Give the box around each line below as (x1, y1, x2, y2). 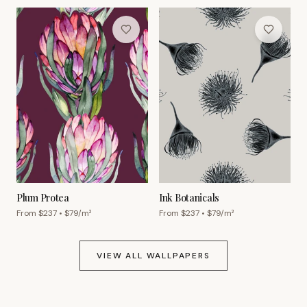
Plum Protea (16, 191, 69, 205)
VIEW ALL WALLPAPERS (97, 250, 210, 262)
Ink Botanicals (159, 191, 220, 205)
